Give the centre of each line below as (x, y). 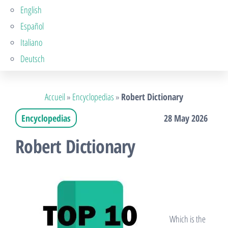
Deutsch (33, 58)
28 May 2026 (186, 118)
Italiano (31, 42)
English (31, 9)
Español (32, 26)
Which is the (187, 219)
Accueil (55, 97)
